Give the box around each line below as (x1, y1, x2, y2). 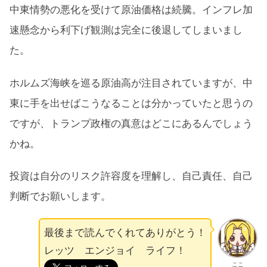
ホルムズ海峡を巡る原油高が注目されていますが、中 (10, 76, 253, 89)
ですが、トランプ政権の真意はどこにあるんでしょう (10, 117, 253, 129)
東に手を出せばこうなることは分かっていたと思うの (10, 97, 253, 109)
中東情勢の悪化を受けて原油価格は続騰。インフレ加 (10, 4, 253, 16)
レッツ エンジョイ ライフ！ (44, 244, 187, 257)
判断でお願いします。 (10, 190, 111, 203)
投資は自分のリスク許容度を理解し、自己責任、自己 (10, 170, 253, 182)
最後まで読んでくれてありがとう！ (44, 226, 207, 239)
